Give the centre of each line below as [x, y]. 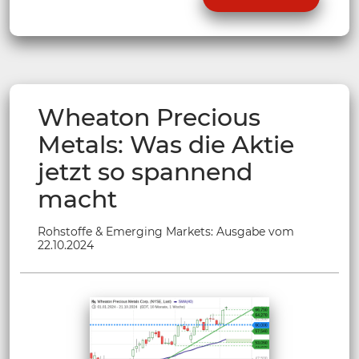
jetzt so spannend [145, 172]
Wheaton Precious [149, 118]
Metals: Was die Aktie [166, 145]
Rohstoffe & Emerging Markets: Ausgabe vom [166, 232]
